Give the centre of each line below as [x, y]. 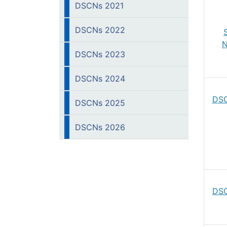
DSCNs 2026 [100, 127]
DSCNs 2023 [100, 54]
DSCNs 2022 [100, 30]
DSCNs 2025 [100, 103]
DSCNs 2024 [100, 79]
